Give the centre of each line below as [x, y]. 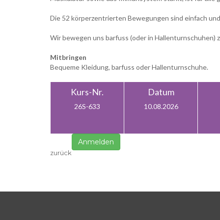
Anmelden [96, 142]
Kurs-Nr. [87, 92]
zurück [61, 153]
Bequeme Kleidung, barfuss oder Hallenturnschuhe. [129, 67]
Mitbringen [68, 57]
